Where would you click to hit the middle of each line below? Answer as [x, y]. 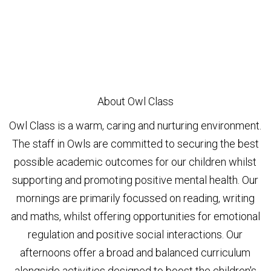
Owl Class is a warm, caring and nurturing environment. [135, 125]
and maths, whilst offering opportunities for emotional [135, 216]
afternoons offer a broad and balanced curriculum [135, 252]
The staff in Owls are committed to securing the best [135, 143]
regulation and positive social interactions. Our [135, 234]
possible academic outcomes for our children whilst [135, 162]
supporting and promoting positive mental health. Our [135, 180]
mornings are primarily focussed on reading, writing [135, 198]
